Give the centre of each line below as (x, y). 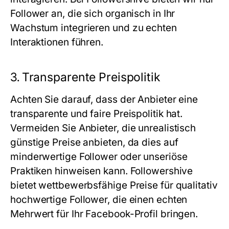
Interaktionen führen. (57, 42)
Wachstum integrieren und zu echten (94, 28)
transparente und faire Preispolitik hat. (97, 114)
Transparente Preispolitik (91, 77)
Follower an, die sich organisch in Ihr (93, 14)
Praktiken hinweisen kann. (70, 171)
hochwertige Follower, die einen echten (99, 200)
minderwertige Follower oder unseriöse (99, 157)
